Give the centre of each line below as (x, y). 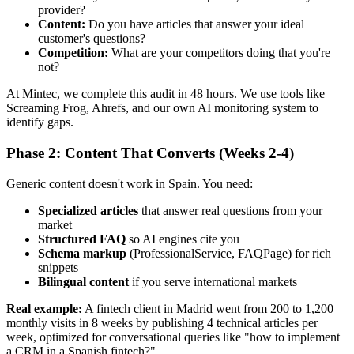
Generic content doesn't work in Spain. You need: (130, 183)
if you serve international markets (213, 281)
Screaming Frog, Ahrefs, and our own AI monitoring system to (162, 108)
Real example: (44, 308)
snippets (58, 267)
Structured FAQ (82, 239)
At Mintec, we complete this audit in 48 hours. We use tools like (166, 94)
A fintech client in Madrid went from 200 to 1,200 (208, 308)
